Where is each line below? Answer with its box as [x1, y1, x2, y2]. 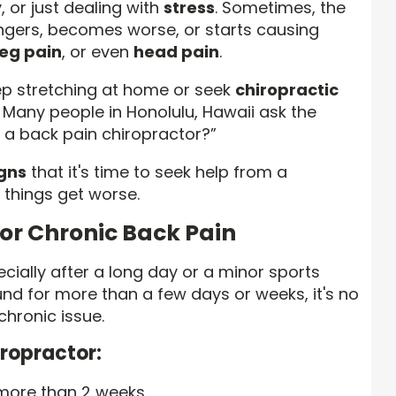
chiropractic [235, 79, 339, 102]
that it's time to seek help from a [27, 161, 287, 184]
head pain [133, 41, 219, 64]
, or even [62, 41, 133, 64]
